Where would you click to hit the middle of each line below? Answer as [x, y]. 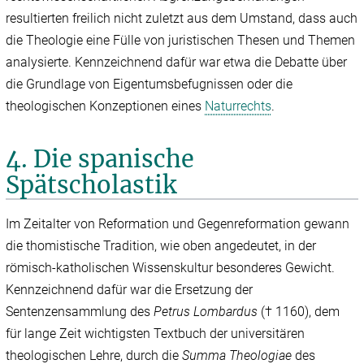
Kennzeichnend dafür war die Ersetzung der [130, 290]
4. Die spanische [100, 160]
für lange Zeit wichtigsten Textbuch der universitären [156, 334]
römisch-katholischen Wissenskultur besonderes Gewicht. [171, 268]
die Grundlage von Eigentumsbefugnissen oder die [149, 84]
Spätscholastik [91, 186]
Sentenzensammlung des [80, 312]
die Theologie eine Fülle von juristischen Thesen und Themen [181, 41]
